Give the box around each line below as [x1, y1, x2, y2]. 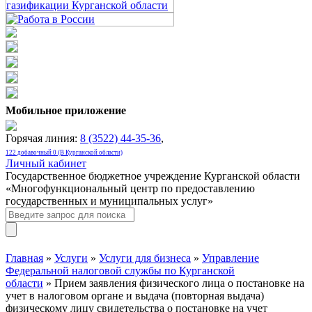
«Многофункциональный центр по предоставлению [6, 182, 255, 194]
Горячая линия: [6, 132, 80, 144]
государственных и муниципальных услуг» [6, 195, 213, 207]
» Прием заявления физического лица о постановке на [43, 277, 304, 289]
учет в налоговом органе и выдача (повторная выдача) [6, 290, 264, 302]
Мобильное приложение [6, 104, 126, 116]
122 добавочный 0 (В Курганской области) [6, 149, 123, 156]
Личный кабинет [6, 157, 86, 169]
